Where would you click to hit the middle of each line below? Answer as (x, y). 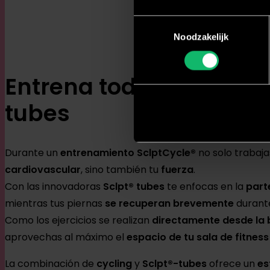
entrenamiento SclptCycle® (128, 153)
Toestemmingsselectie (178, 22)
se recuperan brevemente (169, 204)
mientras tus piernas (55, 204)
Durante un (33, 153)
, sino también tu (121, 170)
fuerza (177, 170)
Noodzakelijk (201, 37)
